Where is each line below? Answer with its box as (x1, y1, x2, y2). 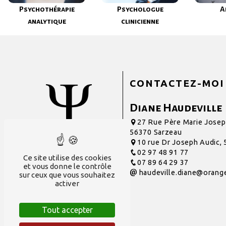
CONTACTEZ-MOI (130, 78, 224, 89)
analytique (27, 17, 66, 25)
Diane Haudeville (130, 102, 222, 115)
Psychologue (117, 5, 163, 13)
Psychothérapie (19, 5, 75, 13)
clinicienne (121, 17, 159, 25)
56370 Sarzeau (130, 128, 182, 137)
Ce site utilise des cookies (23, 153, 111, 162)
